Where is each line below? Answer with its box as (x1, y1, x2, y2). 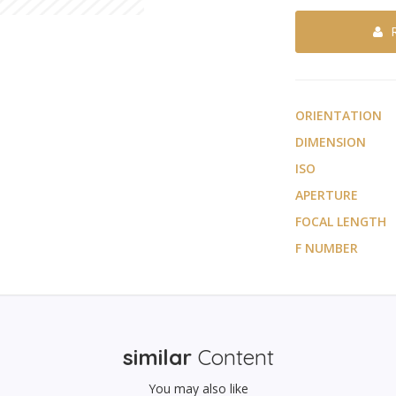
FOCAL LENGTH (294, 213, 386, 230)
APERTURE (294, 187, 358, 203)
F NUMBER (294, 240, 358, 256)
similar (122, 344, 192, 370)
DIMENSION (294, 133, 366, 150)
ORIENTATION (294, 107, 382, 124)
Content (191, 344, 274, 370)
